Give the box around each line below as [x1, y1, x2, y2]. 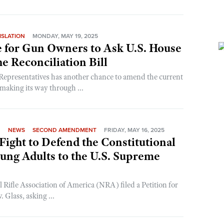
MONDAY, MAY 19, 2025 [32, 32, 98, 39]
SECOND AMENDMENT [32, 126, 97, 133]
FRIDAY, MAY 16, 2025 [104, 126, 165, 133]
